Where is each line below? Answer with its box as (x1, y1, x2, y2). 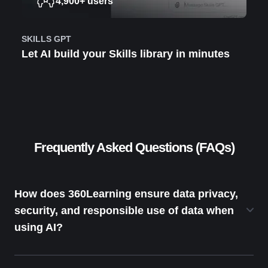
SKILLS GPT (22, 34, 71, 44)
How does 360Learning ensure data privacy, (14, 188, 238, 200)
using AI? (14, 221, 63, 234)
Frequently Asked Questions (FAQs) (33, 140, 234, 156)
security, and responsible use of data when (14, 205, 234, 217)
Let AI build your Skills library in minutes (22, 48, 230, 60)
